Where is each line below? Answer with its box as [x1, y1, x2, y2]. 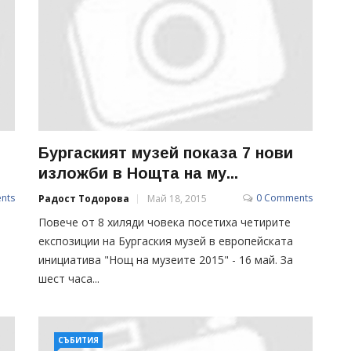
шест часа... [38, 270, 100, 286]
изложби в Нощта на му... [38, 164, 238, 182]
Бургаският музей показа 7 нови [38, 143, 293, 161]
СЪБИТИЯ [58, 335, 99, 346]
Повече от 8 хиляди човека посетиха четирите [38, 214, 291, 230]
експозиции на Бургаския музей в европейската [38, 233, 293, 248]
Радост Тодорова [38, 191, 129, 205]
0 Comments [256, 190, 313, 204]
